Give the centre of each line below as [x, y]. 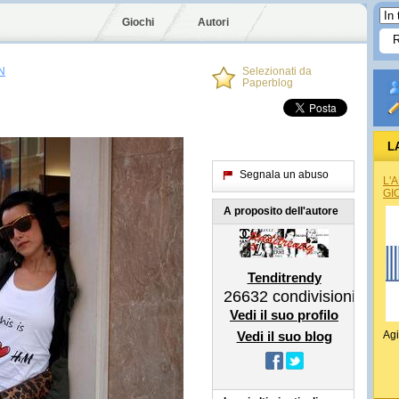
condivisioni [312, 297]
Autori [213, 22]
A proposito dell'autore [281, 211]
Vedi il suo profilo [284, 315]
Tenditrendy [284, 277]
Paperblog [268, 83]
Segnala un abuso [284, 175]
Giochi [138, 22]
